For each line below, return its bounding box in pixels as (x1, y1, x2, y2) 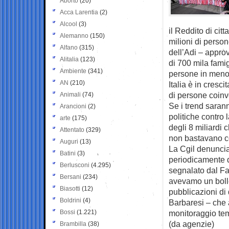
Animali (60, 90, 81, 98)
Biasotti (60, 185, 80, 192)
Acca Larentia (60, 8, 98, 16)
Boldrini (60, 196, 81, 204)
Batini (60, 149, 76, 157)
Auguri (60, 138, 78, 145)
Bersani (60, 173, 81, 180)
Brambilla (60, 220, 86, 227)
